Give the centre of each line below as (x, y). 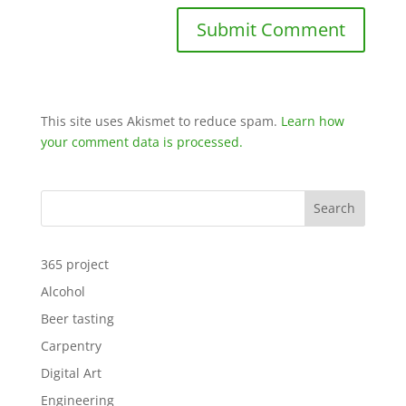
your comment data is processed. (141, 141)
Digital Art (71, 372)
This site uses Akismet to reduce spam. (160, 121)
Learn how (312, 121)
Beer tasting (77, 318)
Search (335, 208)
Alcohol (63, 291)
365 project (74, 264)
